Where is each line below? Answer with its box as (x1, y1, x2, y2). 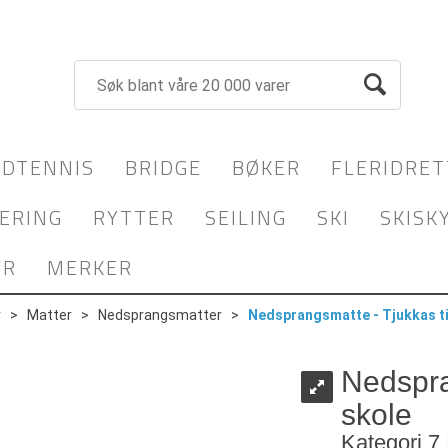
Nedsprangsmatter (98, 307, 222, 323)
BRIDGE (125, 152, 202, 183)
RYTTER (93, 202, 175, 233)
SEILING (205, 202, 287, 233)
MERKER (47, 252, 133, 283)
